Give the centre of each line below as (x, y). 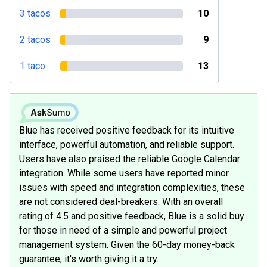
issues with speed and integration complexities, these (132, 187)
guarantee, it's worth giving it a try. (89, 259)
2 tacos (35, 40)
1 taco (32, 66)
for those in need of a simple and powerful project (123, 230)
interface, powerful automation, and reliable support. (127, 144)
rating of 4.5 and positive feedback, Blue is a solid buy (132, 216)
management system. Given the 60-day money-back (127, 244)
